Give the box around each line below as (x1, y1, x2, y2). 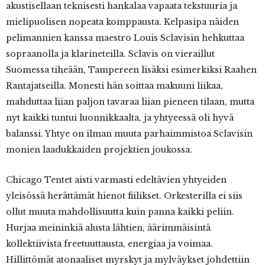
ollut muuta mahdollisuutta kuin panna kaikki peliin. (6, 206, 234, 218)
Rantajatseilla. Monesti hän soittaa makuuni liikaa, (6, 80, 223, 92)
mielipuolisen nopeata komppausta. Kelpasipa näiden (6, 17, 239, 28)
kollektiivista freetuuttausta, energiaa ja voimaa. (6, 238, 213, 250)
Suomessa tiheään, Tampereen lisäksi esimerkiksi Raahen (6, 64, 257, 76)
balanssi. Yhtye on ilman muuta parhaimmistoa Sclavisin (6, 128, 253, 140)
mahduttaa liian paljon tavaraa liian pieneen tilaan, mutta (6, 96, 254, 108)
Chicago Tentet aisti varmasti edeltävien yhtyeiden (6, 174, 227, 186)
